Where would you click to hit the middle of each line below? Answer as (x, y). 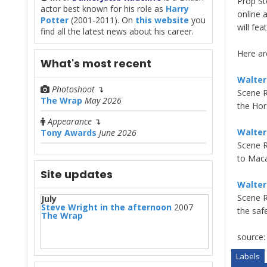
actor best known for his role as (103, 8)
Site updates (77, 174)
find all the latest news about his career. (117, 31)
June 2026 (118, 132)
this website (162, 20)
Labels (248, 256)
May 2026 (103, 100)
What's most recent (96, 63)
